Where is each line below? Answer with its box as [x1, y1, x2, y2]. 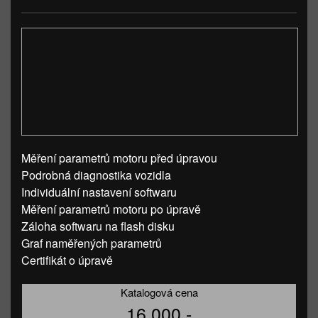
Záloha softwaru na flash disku [21, 218, 175, 234]
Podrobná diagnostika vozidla [21, 167, 171, 183]
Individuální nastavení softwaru [21, 184, 177, 200]
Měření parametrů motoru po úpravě [21, 201, 201, 217]
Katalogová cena [120, 285, 198, 300]
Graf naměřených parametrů [21, 235, 162, 251]
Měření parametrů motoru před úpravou [21, 150, 217, 166]
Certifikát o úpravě [21, 252, 113, 268]
